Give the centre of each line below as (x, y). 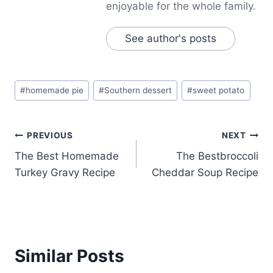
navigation (58, 164)
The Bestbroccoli (217, 156)
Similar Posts (69, 256)
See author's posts (171, 38)
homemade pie (55, 90)
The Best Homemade (67, 156)
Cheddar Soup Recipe (205, 173)
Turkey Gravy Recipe (65, 173)
